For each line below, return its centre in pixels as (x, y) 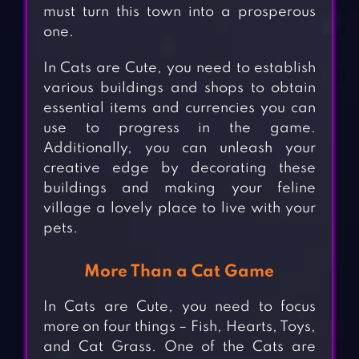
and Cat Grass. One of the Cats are (179, 347)
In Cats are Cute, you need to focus (179, 307)
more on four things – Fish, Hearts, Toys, (179, 327)
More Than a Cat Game (179, 272)
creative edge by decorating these (179, 169)
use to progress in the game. (179, 129)
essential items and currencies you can (179, 109)
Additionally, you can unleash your (179, 149)
